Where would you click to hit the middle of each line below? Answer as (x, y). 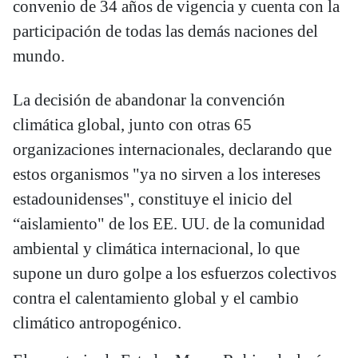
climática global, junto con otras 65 (132, 125)
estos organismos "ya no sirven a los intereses (167, 175)
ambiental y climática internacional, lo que (156, 249)
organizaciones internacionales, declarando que (172, 150)
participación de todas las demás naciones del (165, 32)
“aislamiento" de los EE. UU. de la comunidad (169, 224)
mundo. (39, 56)
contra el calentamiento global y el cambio (156, 298)
